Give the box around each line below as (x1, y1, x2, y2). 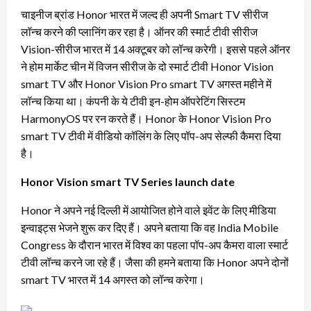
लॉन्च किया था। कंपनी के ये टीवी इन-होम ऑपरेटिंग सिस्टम (21, 94, 245, 108)
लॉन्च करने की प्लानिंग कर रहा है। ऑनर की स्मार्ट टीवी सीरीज (21, 25, 258, 39)
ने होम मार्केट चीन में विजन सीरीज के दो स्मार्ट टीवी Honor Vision (21, 60, 274, 74)
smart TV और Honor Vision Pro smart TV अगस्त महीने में (21, 77, 271, 91)
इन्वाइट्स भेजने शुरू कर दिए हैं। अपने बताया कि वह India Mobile (21, 221, 278, 235)
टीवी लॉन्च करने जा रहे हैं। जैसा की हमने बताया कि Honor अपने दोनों (21, 255, 289, 269)
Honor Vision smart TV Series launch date (21, 175, 235, 189)
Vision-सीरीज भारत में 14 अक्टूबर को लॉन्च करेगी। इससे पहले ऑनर (21, 42, 290, 56)
